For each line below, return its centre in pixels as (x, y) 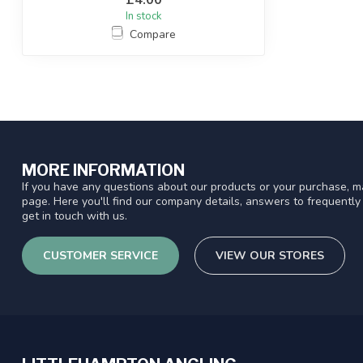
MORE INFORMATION (103, 170)
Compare (152, 34)
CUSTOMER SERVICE (100, 256)
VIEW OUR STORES (270, 256)
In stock (143, 16)
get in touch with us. (75, 216)
